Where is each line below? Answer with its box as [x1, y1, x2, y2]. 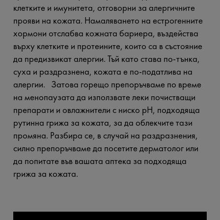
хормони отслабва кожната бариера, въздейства [13, 27, 198, 40]
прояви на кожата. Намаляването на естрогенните [13, 14, 203, 27]
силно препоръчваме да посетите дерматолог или [13, 142, 198, 155]
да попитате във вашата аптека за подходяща [13, 155, 187, 167]
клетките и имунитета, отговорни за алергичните [13, 1, 195, 14]
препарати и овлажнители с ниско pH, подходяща [13, 104, 200, 116]
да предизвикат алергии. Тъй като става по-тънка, [13, 53, 200, 65]
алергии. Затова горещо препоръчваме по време [13, 78, 201, 91]
